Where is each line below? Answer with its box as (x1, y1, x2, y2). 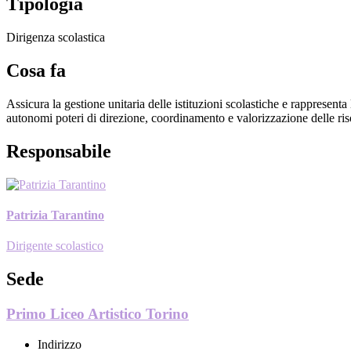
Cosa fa (6, 60, 66, 81)
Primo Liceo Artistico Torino (6, 305, 189, 322)
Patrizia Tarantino (6, 208, 104, 222)
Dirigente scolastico (6, 239, 103, 253)
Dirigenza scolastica (6, 30, 105, 44)
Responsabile (6, 140, 111, 161)
